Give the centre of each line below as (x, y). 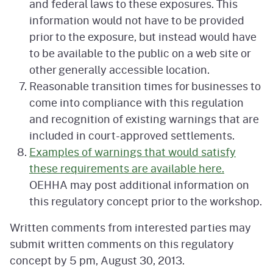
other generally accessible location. (119, 70)
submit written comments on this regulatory (122, 244)
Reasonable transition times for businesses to (145, 86)
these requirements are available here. (127, 168)
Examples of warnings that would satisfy (133, 152)
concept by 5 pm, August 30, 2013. (97, 261)
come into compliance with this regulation (136, 103)
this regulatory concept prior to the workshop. (146, 201)
